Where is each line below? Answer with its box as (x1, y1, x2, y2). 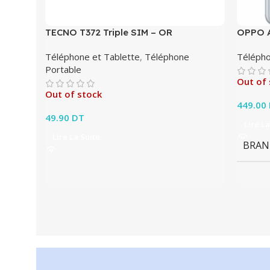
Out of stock (45, 88, 102, 101)
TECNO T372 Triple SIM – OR (45, 27, 172, 39)
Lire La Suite (52, 131, 100, 143)
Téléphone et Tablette (45, 51, 140, 63)
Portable (45, 63, 81, 76)
